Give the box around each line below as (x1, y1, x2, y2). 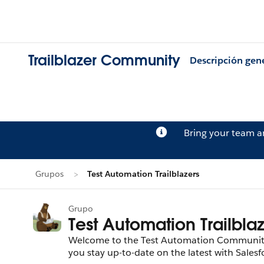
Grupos (35, 169, 64, 179)
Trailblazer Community (28, 51, 180, 70)
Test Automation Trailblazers (87, 169, 199, 179)
